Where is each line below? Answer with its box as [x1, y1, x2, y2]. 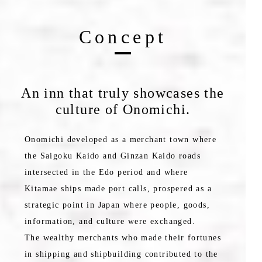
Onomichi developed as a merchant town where [25, 135, 217, 144]
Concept [78, 26, 167, 47]
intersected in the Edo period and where [25, 168, 188, 177]
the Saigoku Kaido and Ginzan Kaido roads [25, 151, 201, 161]
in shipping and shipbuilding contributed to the [25, 250, 218, 259]
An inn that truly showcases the [21, 85, 225, 101]
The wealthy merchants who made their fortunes [25, 233, 221, 243]
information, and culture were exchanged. [25, 217, 195, 226]
